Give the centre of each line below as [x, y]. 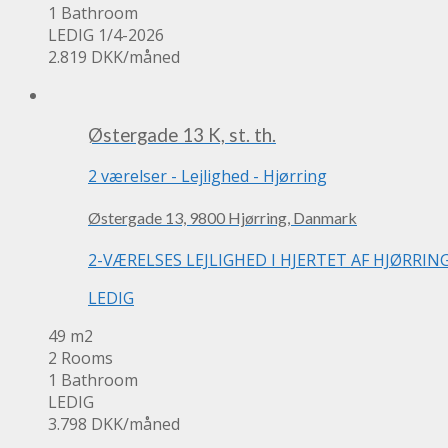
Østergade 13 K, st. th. [182, 135]
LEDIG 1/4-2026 [106, 34]
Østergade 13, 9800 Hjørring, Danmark [222, 218]
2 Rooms [80, 357]
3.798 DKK [85, 423]
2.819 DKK [85, 56]
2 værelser [127, 176]
